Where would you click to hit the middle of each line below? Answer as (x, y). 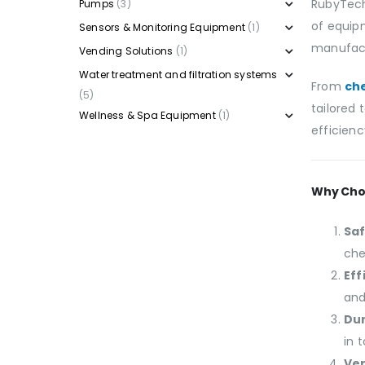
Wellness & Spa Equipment (147, 115)
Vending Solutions (126, 51)
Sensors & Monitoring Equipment (162, 27)
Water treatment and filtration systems (178, 74)
